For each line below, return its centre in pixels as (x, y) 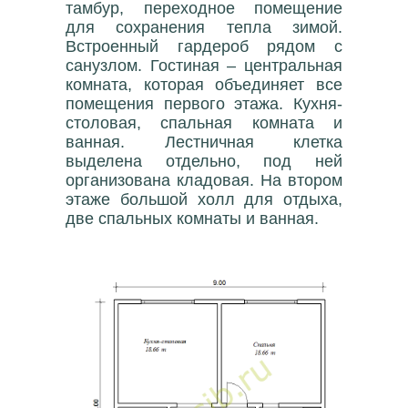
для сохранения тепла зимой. (204, 28)
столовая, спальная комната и (204, 123)
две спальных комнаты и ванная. (192, 219)
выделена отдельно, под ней (204, 162)
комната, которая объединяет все (204, 85)
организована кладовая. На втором (204, 181)
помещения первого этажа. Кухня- (204, 104)
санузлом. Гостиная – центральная (204, 66)
